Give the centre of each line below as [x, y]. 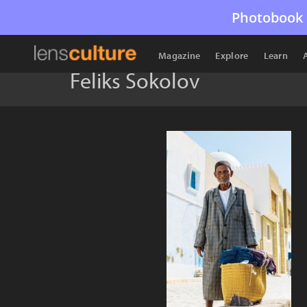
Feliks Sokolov [135, 80]
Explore [232, 56]
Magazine [180, 56]
